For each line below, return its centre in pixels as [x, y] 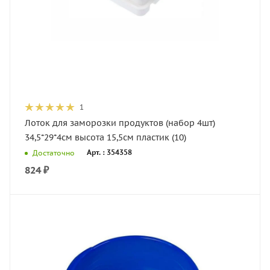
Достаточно [54, 152]
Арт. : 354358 [109, 152]
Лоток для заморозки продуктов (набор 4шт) [120, 123]
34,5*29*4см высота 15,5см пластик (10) [105, 137]
